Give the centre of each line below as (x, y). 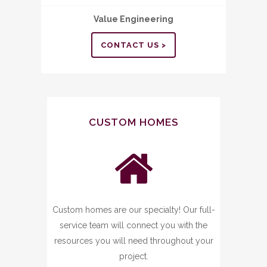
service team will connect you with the (133, 225)
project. (133, 256)
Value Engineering (133, 19)
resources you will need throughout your (133, 241)
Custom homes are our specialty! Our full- (133, 210)
